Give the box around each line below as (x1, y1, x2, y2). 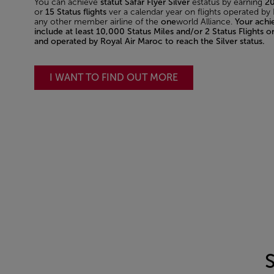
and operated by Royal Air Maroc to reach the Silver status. (34, 36, 265, 47)
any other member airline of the (34, 17, 161, 28)
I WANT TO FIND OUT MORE (50, 71, 178, 83)
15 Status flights (45, 7, 106, 18)
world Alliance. (176, 17, 235, 28)
